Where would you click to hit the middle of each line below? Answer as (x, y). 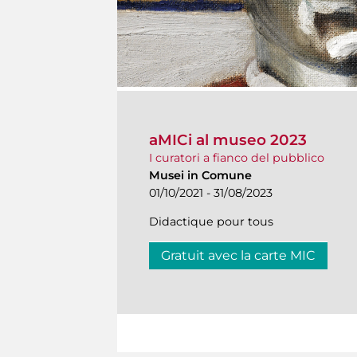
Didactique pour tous (211, 221)
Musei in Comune (200, 175)
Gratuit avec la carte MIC (238, 255)
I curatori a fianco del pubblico (237, 157)
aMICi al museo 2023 (228, 139)
